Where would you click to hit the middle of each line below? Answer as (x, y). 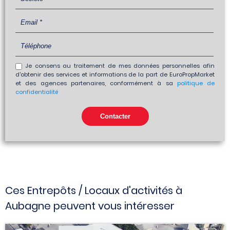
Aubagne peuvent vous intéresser (90, 206)
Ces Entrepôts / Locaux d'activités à (94, 191)
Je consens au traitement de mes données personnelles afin (118, 66)
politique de (196, 83)
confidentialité (37, 92)
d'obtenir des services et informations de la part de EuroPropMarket (115, 75)
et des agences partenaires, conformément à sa (96, 83)
